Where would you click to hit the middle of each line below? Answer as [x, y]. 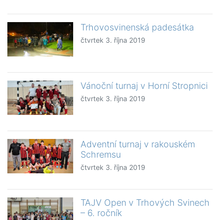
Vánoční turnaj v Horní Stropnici [144, 86]
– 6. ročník [101, 213]
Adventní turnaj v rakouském [138, 144]
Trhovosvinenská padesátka [137, 27]
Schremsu [101, 155]
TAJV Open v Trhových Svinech [145, 203]
